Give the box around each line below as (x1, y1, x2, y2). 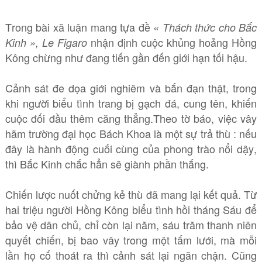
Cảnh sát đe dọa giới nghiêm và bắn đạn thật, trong (5, 80, 257, 95)
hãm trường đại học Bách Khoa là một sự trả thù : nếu (5, 126, 257, 141)
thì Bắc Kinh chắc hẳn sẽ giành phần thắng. (5, 156, 209, 171)
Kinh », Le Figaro (5, 35, 91, 50)
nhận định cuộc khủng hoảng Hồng (91, 35, 257, 50)
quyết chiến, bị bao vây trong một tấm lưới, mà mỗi (5, 232, 257, 247)
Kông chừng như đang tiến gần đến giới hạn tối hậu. (5, 50, 247, 65)
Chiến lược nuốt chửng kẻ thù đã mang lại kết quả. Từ (5, 187, 257, 202)
